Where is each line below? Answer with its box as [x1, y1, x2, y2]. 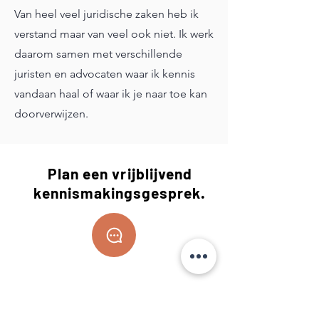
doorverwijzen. [14, 107, 88, 120]
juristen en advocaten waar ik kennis [14, 67, 195, 80]
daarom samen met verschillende [14, 47, 182, 61]
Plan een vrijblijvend [47, 164, 193, 182]
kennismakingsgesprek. [33, 184, 206, 202]
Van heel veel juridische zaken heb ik [14, 7, 199, 21]
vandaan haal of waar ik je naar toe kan [14, 87, 207, 100]
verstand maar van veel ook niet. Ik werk [14, 27, 214, 41]
